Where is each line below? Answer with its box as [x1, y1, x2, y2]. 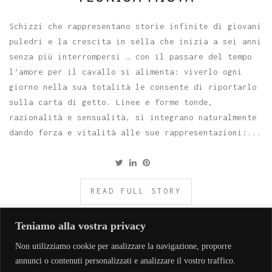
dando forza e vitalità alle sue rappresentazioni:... [9, 127, 262, 137]
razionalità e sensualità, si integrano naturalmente [9, 112, 257, 122]
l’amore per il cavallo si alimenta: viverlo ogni [9, 66, 242, 76]
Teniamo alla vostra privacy [15, 219, 146, 232]
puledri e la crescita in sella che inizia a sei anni [9, 36, 262, 46]
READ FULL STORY [90, 186, 182, 195]
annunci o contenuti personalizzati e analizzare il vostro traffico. [15, 256, 236, 265]
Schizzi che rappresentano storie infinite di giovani [9, 21, 262, 31]
